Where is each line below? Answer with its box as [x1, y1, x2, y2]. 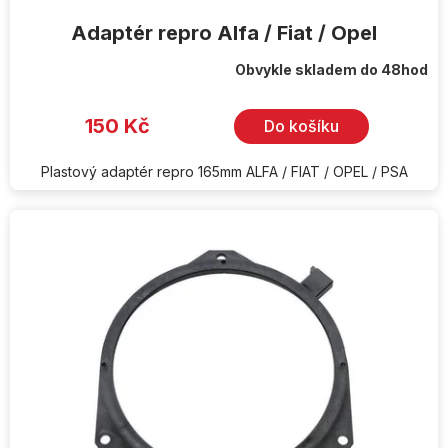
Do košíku [264, 116, 339, 137]
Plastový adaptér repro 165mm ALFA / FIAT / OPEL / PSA [40, 162, 408, 180]
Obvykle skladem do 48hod [235, 60, 428, 78]
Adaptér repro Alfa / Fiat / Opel [71, 20, 377, 45]
